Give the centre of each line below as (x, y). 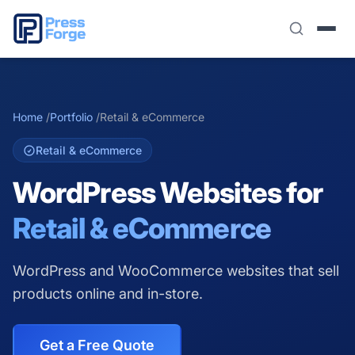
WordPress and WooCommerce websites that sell (176, 271)
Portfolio (71, 117)
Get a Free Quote (97, 345)
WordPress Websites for (168, 193)
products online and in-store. (108, 294)
